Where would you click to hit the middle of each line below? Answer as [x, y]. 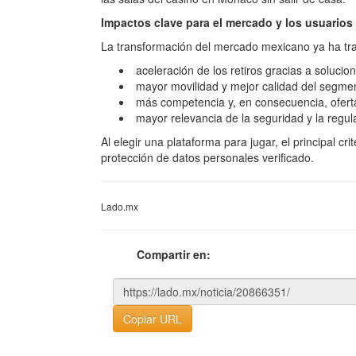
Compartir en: [174, 254]
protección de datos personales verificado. [207, 157]
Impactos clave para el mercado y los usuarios [227, 22]
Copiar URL [153, 319]
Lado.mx [120, 206]
